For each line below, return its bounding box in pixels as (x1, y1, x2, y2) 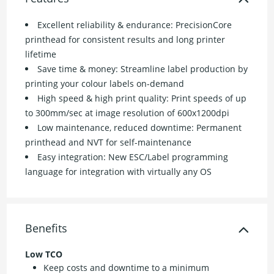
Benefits (25, 221, 68, 236)
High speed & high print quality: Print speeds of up (37, 92, 247, 105)
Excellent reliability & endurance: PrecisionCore (37, 19, 232, 31)
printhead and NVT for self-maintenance (25, 136, 192, 149)
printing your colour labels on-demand (25, 78, 185, 90)
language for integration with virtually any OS (25, 166, 212, 178)
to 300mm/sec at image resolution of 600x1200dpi (25, 107, 230, 119)
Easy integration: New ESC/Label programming (37, 151, 229, 163)
